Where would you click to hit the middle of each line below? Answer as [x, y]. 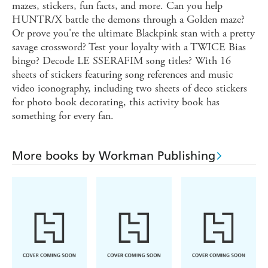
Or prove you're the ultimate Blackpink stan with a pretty [133, 33]
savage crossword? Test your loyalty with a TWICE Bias [129, 47]
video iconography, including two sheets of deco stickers [130, 89]
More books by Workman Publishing [114, 156]
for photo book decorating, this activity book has [116, 102]
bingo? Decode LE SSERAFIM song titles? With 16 [121, 61]
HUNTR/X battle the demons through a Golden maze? [128, 20]
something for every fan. [63, 116]
